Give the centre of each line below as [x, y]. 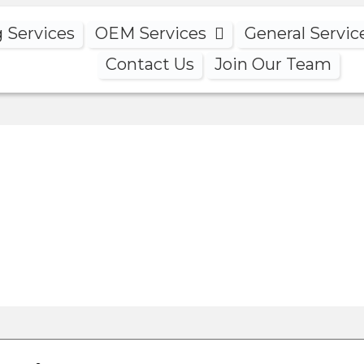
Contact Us [149, 64]
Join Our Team [273, 64]
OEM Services [150, 33]
